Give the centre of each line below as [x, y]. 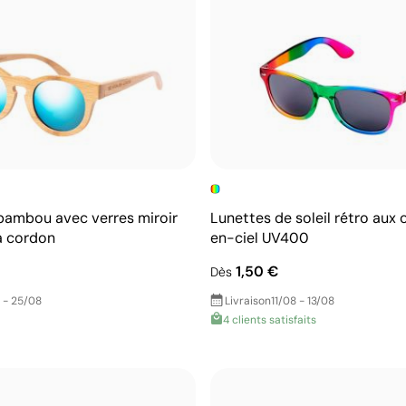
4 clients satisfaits [270, 319]
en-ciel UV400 [260, 237]
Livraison [248, 300]
